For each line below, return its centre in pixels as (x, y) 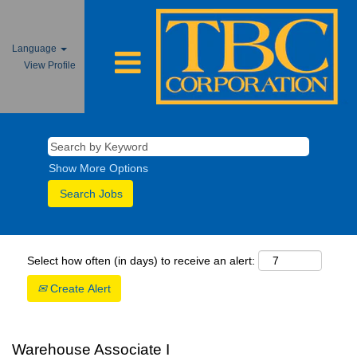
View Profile (50, 65)
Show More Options (98, 168)
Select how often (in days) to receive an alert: (141, 261)
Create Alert (79, 288)
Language (36, 49)
